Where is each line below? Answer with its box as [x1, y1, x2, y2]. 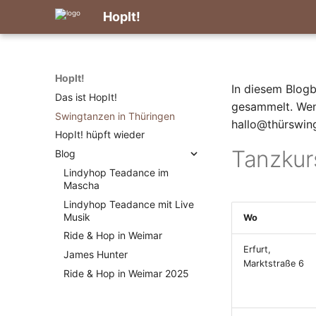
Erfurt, [243, 244, 271, 255]
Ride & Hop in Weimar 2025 [63, 267, 189, 279]
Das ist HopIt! [55, 90, 117, 103]
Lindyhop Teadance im [63, 166, 169, 178]
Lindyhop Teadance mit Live [63, 197, 194, 210]
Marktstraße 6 [243, 258, 304, 269]
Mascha [63, 178, 99, 191]
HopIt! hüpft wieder [55, 128, 145, 141]
